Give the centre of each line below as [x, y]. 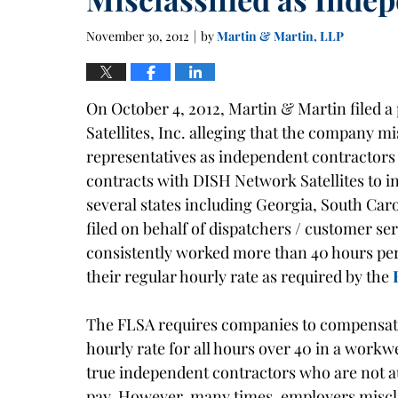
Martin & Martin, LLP [280, 36]
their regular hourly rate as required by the [239, 276]
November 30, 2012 [138, 36]
